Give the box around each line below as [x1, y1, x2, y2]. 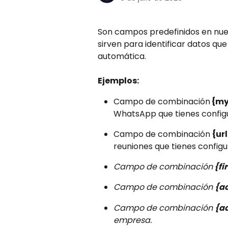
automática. [98, 50, 146, 62]
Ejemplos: [98, 75, 139, 87]
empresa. [113, 214, 152, 226]
